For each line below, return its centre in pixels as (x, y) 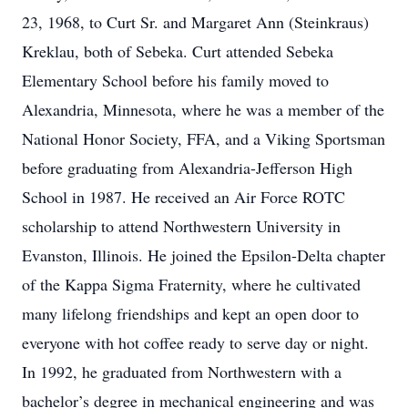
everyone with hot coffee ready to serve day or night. (195, 342)
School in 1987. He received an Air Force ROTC (184, 197)
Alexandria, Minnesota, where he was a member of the (203, 109)
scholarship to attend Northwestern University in (181, 226)
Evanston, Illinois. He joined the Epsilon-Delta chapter (204, 255)
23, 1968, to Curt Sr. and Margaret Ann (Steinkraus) (195, 22)
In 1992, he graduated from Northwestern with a (182, 372)
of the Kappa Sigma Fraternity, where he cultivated (191, 284)
